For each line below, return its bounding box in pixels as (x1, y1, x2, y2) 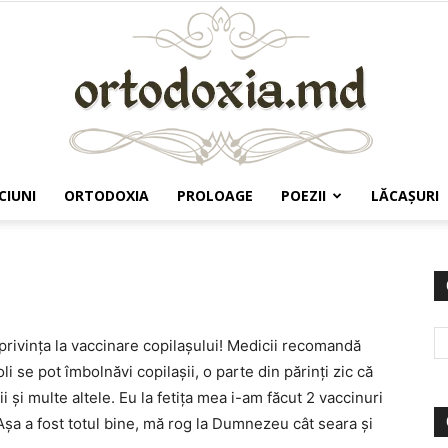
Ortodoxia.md (223, 227, 313, 244)
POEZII (281, 186, 326, 205)
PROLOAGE (177, 186, 253, 205)
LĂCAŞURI (371, 186, 439, 205)
